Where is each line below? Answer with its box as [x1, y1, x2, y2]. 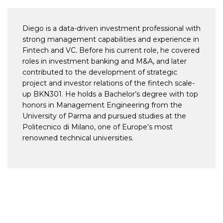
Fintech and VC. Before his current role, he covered [22, 46, 200, 55]
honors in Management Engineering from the [22, 101, 182, 110]
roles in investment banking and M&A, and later [22, 57, 187, 66]
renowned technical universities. [22, 133, 133, 143]
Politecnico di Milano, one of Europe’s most [22, 122, 173, 132]
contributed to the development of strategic [22, 68, 177, 77]
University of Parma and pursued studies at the [22, 111, 186, 121]
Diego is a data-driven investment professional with [22, 24, 201, 33]
